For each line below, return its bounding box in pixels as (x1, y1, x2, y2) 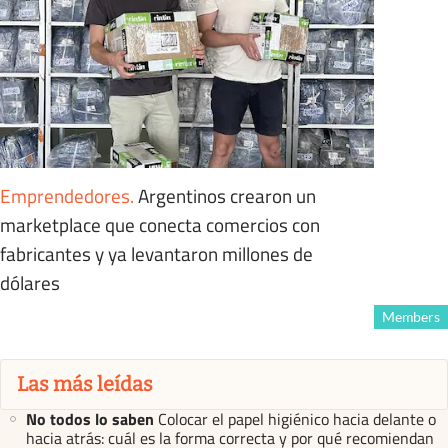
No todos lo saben (26, 406, 154, 431)
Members (381, 309, 440, 326)
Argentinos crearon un (138, 181, 316, 211)
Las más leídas (17, 372, 153, 397)
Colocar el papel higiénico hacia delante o (158, 406, 436, 431)
